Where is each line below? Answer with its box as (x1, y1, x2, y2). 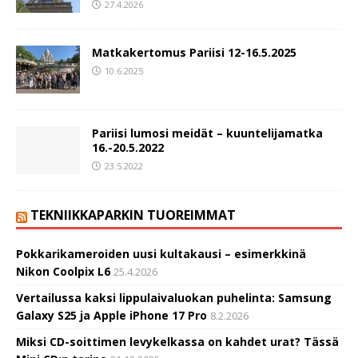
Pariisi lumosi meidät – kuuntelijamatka (92, 125, 323, 141)
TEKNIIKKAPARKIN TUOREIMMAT (30, 205, 236, 224)
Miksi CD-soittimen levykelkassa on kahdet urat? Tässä (16, 333, 339, 349)
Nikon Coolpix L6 (16, 263, 110, 279)
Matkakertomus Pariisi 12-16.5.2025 (92, 44, 296, 60)
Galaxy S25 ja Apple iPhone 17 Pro (16, 307, 207, 323)
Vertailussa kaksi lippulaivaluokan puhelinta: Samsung (16, 289, 332, 305)
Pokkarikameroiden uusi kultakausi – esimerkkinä (16, 245, 306, 261)
